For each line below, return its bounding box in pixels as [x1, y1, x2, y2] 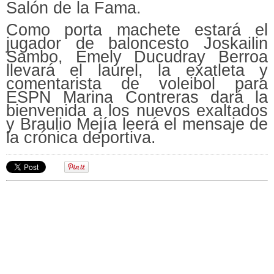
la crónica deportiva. [6, 128, 156, 147]
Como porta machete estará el [6, 20, 268, 39]
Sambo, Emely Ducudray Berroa [6, 47, 268, 66]
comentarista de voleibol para [6, 74, 268, 93]
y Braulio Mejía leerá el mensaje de [6, 114, 268, 133]
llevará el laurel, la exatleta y [6, 61, 268, 80]
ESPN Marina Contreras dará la [6, 87, 268, 106]
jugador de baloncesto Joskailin [6, 34, 268, 53]
